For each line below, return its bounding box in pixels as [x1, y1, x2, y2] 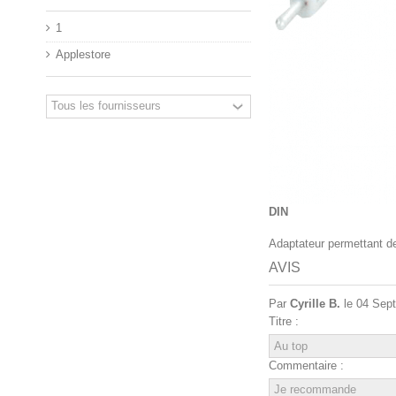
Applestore [56, 47, 110, 61]
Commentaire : [269, 358, 344, 372]
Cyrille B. [290, 296, 340, 310]
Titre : [269, 314, 299, 328]
